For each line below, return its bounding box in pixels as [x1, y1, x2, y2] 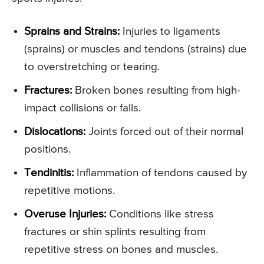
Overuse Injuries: [24, 209, 106, 220]
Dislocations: [24, 126, 85, 138]
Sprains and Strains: [24, 26, 120, 38]
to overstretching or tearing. [24, 61, 160, 73]
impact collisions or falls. [24, 103, 141, 114]
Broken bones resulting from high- [72, 85, 240, 97]
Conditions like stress [106, 209, 214, 220]
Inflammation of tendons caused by [74, 167, 247, 179]
